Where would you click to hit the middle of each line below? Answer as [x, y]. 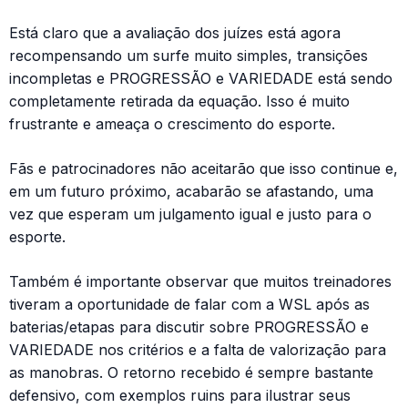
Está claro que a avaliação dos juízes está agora [175, 33]
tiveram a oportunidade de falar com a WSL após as [189, 305]
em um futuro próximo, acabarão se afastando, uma [191, 192]
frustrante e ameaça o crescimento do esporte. [172, 124]
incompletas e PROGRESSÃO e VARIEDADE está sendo [201, 79]
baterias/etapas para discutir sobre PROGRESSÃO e [189, 327]
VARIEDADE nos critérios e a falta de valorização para [198, 350]
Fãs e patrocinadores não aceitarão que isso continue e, [204, 169]
